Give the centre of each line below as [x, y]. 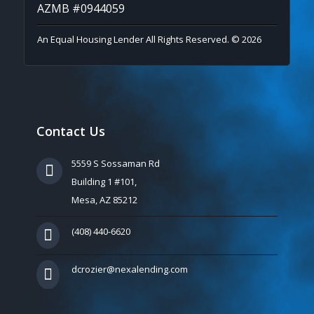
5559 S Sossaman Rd [115, 163]
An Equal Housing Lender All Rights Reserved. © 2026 [149, 39]
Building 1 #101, [104, 181]
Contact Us [70, 131]
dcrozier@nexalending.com [129, 269]
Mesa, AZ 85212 [104, 199]
